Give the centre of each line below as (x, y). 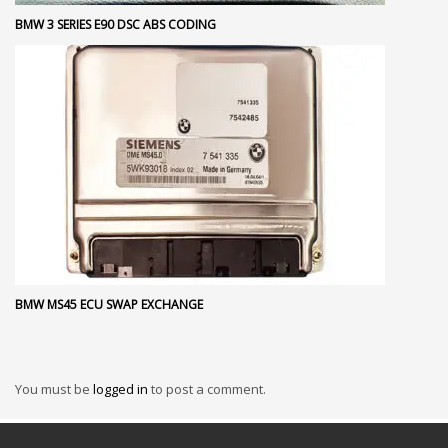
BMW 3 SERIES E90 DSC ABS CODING (115, 24)
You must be (54, 389)
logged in (122, 389)
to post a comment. (208, 389)
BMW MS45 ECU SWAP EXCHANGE (109, 304)
